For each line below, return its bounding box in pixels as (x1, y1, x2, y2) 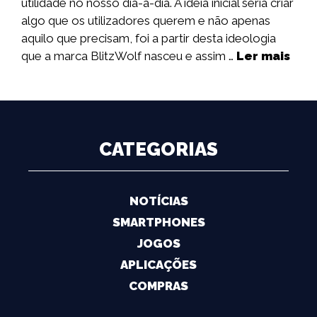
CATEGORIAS (99, 139, 218, 161)
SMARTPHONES (112, 215, 205, 230)
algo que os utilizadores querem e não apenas (21, 13, 270, 28)
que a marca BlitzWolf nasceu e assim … (21, 49, 236, 64)
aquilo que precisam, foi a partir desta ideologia (21, 31, 276, 46)
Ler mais (236, 49, 290, 64)
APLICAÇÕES (120, 258, 197, 272)
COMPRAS (129, 279, 188, 294)
